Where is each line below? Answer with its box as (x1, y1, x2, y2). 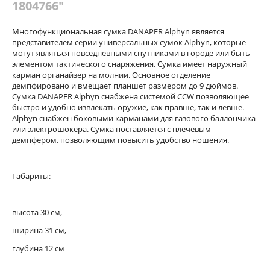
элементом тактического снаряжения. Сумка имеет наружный (12, 58, 247, 69)
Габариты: (12, 171, 51, 181)
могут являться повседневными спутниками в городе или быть (12, 48, 250, 58)
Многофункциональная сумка (12, 26, 128, 37)
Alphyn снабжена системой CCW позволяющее (74, 91, 249, 102)
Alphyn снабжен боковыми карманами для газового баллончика (12, 113, 256, 124)
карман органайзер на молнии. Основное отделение (12, 69, 210, 80)
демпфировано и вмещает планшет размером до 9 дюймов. (12, 80, 238, 91)
